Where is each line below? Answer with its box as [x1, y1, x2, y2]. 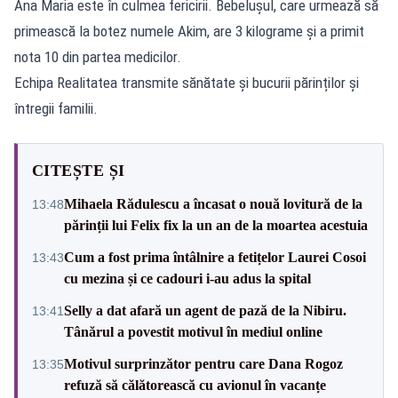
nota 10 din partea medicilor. [14, 47, 181, 66]
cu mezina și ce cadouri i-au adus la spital [64, 270, 311, 286]
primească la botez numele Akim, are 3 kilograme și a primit [14, 21, 364, 40]
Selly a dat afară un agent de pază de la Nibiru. [64, 302, 346, 318]
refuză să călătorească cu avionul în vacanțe [64, 377, 326, 393]
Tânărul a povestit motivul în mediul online [64, 323, 322, 339]
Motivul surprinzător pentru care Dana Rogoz [64, 355, 343, 371]
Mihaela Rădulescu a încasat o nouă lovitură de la [64, 195, 362, 211]
